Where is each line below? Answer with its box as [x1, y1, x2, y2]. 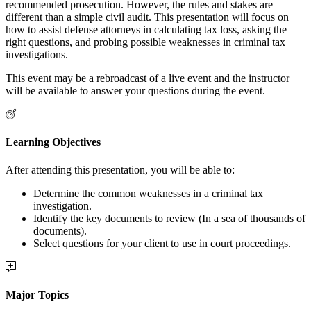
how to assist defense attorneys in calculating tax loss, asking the [6, 24, 287, 36]
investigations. [6, 49, 68, 61]
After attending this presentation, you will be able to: [6, 163, 235, 176]
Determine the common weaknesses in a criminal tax [33, 187, 263, 199]
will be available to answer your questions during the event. [6, 85, 265, 97]
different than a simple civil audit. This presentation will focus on [6, 11, 289, 24]
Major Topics [6, 288, 69, 301]
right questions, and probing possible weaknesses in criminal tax [6, 36, 285, 49]
